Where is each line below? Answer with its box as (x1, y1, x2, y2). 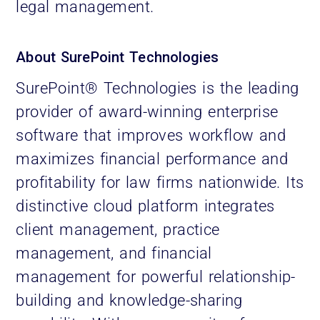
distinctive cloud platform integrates (16, 196, 275, 215)
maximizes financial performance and (16, 149, 288, 168)
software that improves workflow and (16, 126, 286, 144)
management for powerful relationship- (16, 267, 296, 286)
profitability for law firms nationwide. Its (16, 173, 304, 191)
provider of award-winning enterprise (16, 102, 279, 121)
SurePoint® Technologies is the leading (16, 79, 299, 97)
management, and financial (16, 244, 212, 262)
